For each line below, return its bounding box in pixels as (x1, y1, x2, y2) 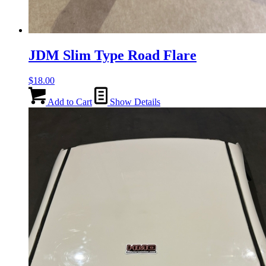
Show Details (107, 96, 160, 107)
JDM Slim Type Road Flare (28, 47, 197, 63)
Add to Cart (46, 96, 92, 107)
